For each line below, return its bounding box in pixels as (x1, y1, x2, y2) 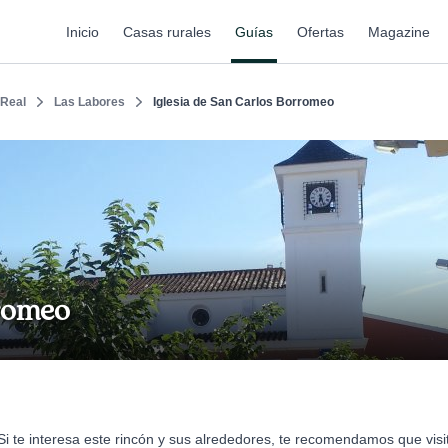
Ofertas (297, 23, 344, 40)
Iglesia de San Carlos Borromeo (153, 95, 334, 109)
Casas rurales (123, 23, 211, 40)
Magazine (368, 23, 430, 40)
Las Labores (54, 95, 125, 109)
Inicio (66, 23, 99, 40)
